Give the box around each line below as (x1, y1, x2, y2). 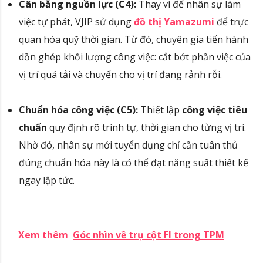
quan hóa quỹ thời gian (19, 33, 120, 46)
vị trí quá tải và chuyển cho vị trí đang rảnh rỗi (19, 68, 220, 82)
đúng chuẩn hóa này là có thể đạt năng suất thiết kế (19, 156, 248, 170)
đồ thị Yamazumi (134, 15, 214, 29)
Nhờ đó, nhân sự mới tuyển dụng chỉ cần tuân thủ (19, 139, 238, 152)
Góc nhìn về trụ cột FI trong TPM (73, 228, 224, 242)
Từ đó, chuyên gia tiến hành (124, 33, 248, 46)
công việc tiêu (182, 103, 247, 117)
